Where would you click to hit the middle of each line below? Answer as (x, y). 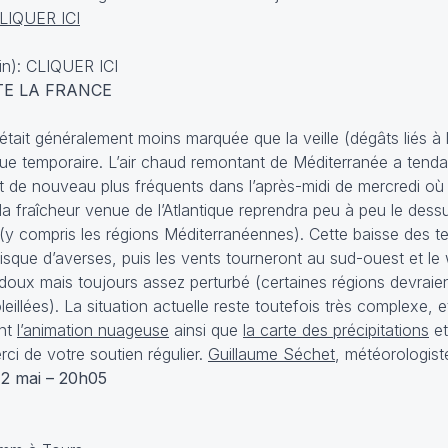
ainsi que (206, 330)
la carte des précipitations (336, 330)
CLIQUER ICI (72, 66)
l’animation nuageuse (93, 330)
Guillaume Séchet (271, 354)
